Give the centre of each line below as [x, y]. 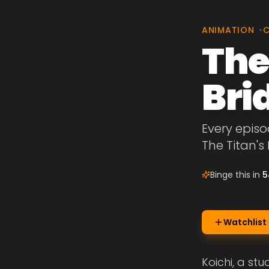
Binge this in [236, 175]
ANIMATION [228, 30]
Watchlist [245, 222]
